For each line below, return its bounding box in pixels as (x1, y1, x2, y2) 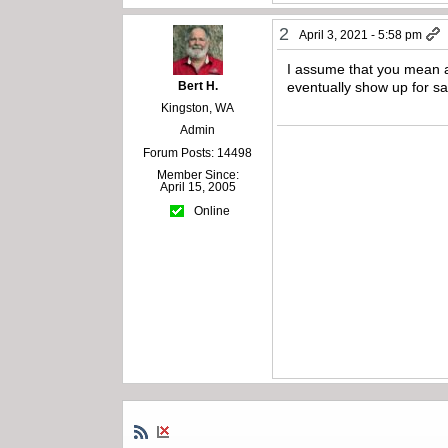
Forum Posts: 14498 (143, 145, 253, 160)
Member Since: (156, 167, 239, 182)
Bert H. (177, 78, 218, 93)
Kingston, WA (161, 100, 235, 115)
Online (191, 204, 231, 219)
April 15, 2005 (159, 179, 236, 194)
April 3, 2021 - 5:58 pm (299, 27, 423, 42)
